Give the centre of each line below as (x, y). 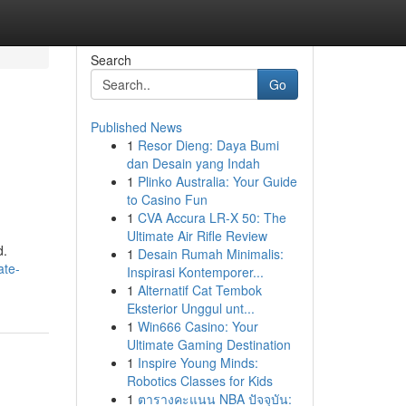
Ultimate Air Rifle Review (197, 236)
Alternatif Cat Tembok (199, 290)
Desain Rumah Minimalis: (210, 254)
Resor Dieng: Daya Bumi (208, 145)
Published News (136, 127)
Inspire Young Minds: (198, 362)
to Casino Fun (167, 199)
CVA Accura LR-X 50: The (212, 217)
